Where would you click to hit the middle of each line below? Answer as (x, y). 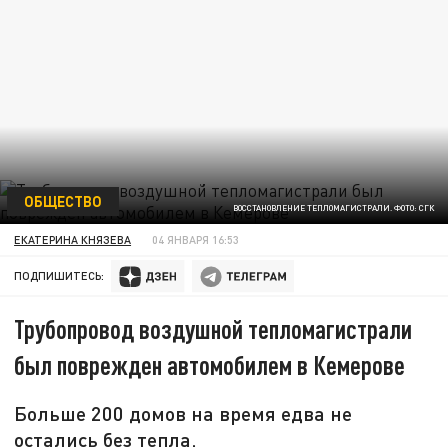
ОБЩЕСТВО (62, 200)
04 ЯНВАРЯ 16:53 (196, 239)
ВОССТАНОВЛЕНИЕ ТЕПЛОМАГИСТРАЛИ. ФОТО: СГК (333, 208)
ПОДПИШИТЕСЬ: (59, 276)
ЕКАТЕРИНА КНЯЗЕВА (73, 239)
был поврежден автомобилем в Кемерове (210, 365)
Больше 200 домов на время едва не (183, 413)
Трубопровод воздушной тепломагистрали (213, 329)
